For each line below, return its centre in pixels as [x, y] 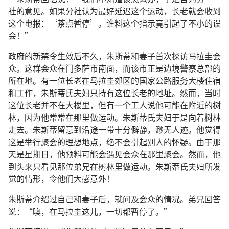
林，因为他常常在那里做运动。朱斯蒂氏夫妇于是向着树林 [114, 117]
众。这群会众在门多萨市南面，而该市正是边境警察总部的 [114, 68]
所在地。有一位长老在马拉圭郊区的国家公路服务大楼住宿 [114, 80]
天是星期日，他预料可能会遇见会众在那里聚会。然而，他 [114, 154]
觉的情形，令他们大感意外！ [61, 178]
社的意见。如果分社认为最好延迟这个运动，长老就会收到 [114, 11]
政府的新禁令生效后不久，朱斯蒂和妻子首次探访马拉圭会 [114, 56]
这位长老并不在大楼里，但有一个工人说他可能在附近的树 [114, 105]
